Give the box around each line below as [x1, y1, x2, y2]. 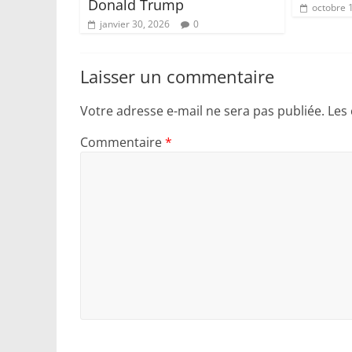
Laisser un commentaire [80, 64, 274, 88]
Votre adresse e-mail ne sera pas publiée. [80, 101, 324, 119]
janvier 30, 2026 [100, 16, 170, 31]
